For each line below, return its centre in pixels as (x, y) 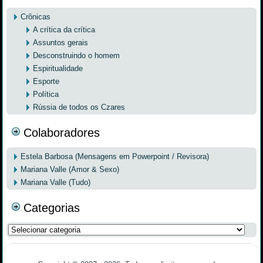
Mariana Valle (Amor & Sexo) (70, 169)
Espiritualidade (58, 68)
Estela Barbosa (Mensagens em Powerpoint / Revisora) (115, 156)
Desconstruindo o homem (77, 55)
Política (46, 94)
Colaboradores (62, 132)
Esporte (46, 81)
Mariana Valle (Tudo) (56, 182)
